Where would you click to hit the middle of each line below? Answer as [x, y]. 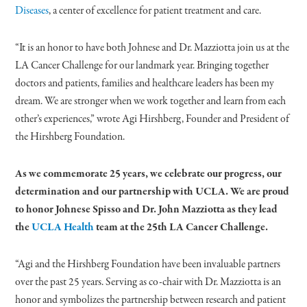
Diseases [32, 11]
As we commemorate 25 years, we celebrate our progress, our [149, 174]
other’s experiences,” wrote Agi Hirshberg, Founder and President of [152, 119]
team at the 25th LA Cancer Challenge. [182, 227]
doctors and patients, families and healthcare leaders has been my [145, 83]
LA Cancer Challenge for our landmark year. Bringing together [142, 65]
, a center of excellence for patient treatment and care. [155, 11]
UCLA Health [63, 227]
